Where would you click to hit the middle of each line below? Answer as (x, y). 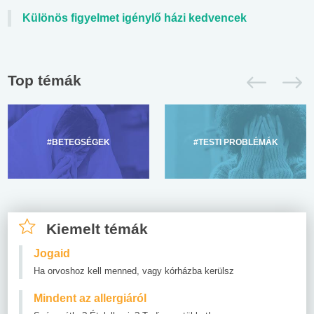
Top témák (45, 80)
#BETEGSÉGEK (78, 142)
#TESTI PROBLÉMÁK (235, 142)
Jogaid (52, 253)
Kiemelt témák (97, 228)
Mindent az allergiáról (90, 298)
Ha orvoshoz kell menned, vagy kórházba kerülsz (134, 271)
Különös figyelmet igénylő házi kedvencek (135, 18)
